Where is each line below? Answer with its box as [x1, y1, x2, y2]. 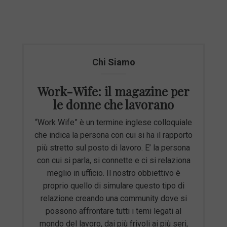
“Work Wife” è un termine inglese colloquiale [35, 118, 192, 128]
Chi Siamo [92, 57, 135, 68]
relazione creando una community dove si [40, 194, 187, 204]
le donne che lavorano [53, 96, 174, 113]
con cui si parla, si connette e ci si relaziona [36, 156, 191, 166]
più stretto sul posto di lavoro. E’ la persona [37, 143, 190, 153]
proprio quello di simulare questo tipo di [43, 181, 184, 191]
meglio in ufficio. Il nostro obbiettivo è [47, 168, 180, 178]
